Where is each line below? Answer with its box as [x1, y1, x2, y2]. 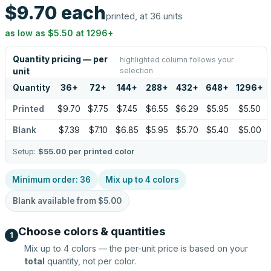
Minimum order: [12, 175, 80, 184]
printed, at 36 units [106, 10, 183, 22]
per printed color [67, 147, 135, 156]
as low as [5, 28, 48, 38]
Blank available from [13, 196, 98, 206]
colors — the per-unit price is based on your [69, 243, 248, 253]
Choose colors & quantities [18, 225, 166, 238]
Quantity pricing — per [13, 54, 108, 64]
